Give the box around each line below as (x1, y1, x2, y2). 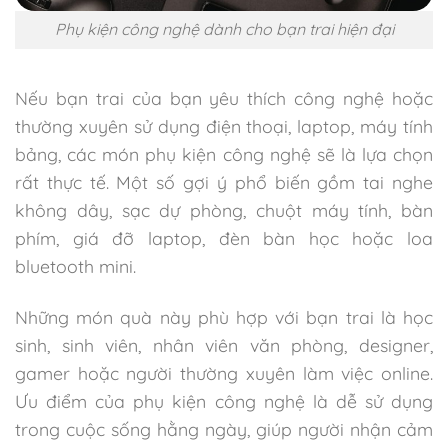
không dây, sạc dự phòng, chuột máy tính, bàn (15, 199, 433, 222)
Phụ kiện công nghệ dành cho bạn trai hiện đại (54, 19, 394, 40)
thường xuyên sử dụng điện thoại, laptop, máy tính (15, 115, 433, 138)
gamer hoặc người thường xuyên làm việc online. (15, 362, 433, 385)
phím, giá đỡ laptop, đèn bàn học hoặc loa (15, 227, 433, 250)
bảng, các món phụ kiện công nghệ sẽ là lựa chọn (15, 143, 433, 166)
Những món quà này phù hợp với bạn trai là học (15, 306, 433, 329)
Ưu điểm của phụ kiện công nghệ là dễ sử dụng (15, 390, 433, 413)
